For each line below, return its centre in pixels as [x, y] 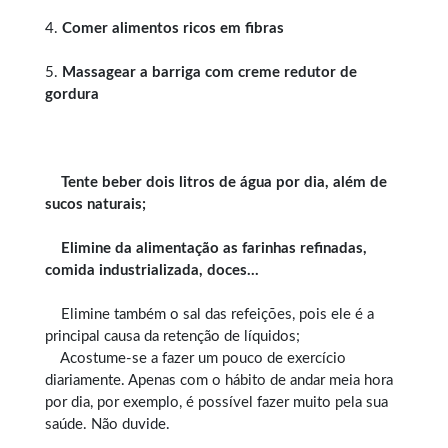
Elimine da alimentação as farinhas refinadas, [206, 248]
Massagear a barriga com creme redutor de [207, 72]
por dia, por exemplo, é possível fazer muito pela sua [216, 402]
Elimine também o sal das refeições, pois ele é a [209, 314]
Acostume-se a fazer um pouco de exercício [195, 358]
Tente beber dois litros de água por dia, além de [216, 182]
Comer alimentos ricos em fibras [171, 28]
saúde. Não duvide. [107, 424]
